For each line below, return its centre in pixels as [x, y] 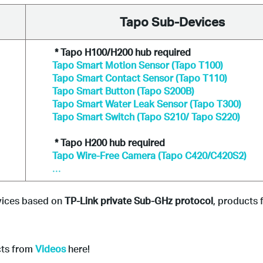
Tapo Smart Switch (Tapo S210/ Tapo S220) [146, 117]
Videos [50, 249]
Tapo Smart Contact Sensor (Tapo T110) [140, 78]
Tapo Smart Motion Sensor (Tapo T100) [138, 65]
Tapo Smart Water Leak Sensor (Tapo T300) [147, 104]
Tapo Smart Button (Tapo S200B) [123, 91]
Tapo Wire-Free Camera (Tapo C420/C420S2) [149, 155]
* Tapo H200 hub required [109, 142]
